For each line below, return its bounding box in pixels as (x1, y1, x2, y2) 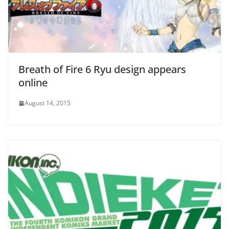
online (18, 76, 48, 90)
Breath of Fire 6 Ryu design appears (18, 62, 186, 77)
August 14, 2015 (25, 99, 71, 108)
